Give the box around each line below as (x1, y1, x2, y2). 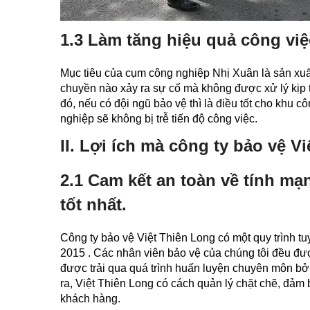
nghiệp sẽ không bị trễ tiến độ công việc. (60, 113, 257, 125)
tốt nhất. (60, 195, 127, 214)
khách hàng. (60, 293, 120, 304)
